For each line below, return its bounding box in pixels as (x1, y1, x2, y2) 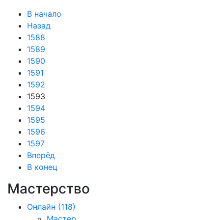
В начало (27, 9, 61, 19)
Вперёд (27, 150, 55, 160)
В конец (27, 162, 57, 172)
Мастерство (7, 180, 90, 197)
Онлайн (27, 202, 55, 212)
